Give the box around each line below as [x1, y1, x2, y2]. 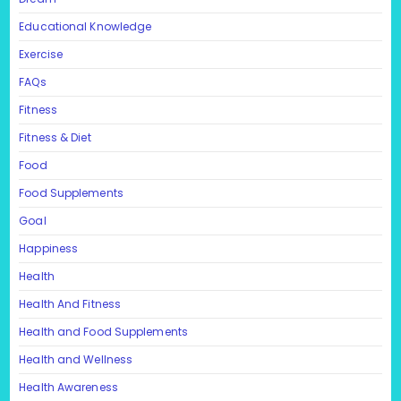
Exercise [19, 46, 64, 62]
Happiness [19, 240, 79, 256]
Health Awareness [19, 379, 118, 395]
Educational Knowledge [19, 18, 152, 34]
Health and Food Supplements [19, 323, 188, 339]
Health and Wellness [19, 351, 133, 367]
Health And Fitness [19, 295, 122, 311]
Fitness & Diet [19, 129, 91, 145]
